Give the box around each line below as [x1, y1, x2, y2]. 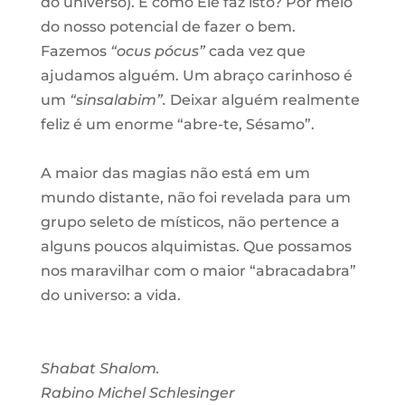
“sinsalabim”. [69, 90, 166, 108]
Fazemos [40, 42, 110, 60]
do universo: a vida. [40, 286, 181, 304]
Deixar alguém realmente [165, 90, 360, 108]
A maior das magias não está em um [40, 164, 310, 182]
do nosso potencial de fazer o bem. [40, 17, 296, 35]
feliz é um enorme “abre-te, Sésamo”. [40, 115, 315, 133]
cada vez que [204, 42, 306, 60]
